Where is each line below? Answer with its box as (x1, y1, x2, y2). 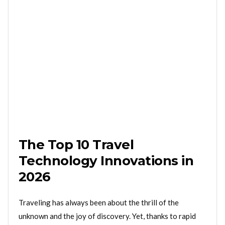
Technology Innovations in (19, 153, 194, 169)
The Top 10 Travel (19, 137, 134, 153)
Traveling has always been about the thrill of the (19, 197, 179, 207)
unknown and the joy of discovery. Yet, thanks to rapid (19, 211, 196, 220)
